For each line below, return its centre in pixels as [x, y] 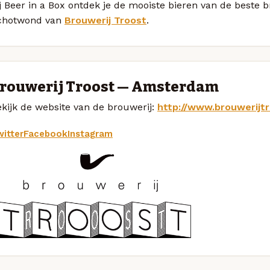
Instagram [90, 133]
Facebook [46, 133]
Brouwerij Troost [105, 20]
